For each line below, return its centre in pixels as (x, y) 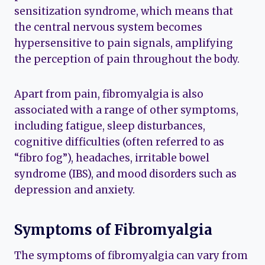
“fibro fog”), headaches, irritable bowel (112, 158)
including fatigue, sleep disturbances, (110, 126)
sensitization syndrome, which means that (124, 12)
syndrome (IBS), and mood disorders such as (125, 174)
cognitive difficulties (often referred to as (119, 142)
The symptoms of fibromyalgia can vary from (131, 256)
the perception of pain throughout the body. (127, 59)
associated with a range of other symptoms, (126, 110)
